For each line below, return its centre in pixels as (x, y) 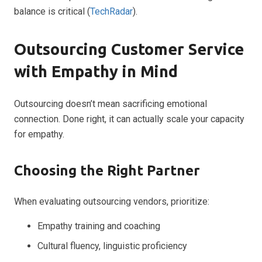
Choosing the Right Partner (107, 171)
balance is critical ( (52, 12)
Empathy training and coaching (99, 226)
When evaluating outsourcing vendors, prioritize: (112, 202)
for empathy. (39, 135)
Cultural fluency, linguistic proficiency (112, 246)
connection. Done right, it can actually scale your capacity (129, 119)
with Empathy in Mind (96, 72)
